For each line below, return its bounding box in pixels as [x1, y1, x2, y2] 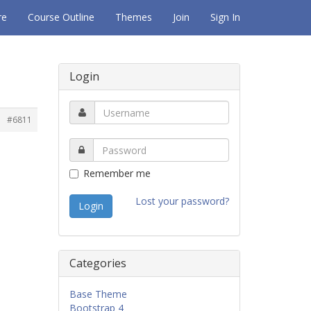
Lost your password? [135, 194, 229, 208]
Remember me [83, 167, 151, 180]
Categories [69, 255, 126, 271]
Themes [115, 10, 152, 24]
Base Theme [69, 287, 127, 301]
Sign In [210, 10, 240, 24]
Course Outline [28, 10, 94, 24]
